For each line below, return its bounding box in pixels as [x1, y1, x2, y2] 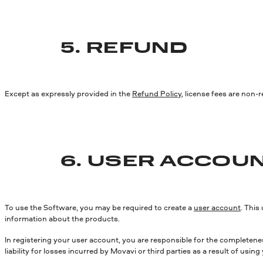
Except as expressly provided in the [5, 88, 132, 99]
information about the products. [5, 213, 120, 224]
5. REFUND [60, 41, 188, 56]
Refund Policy [132, 88, 181, 99]
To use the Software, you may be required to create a [5, 201, 194, 213]
